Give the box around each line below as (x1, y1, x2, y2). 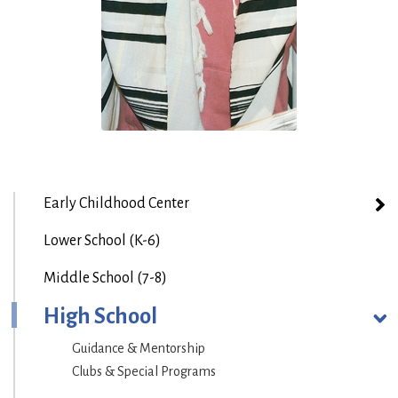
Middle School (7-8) (44, 270, 167, 287)
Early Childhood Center (44, 195, 189, 212)
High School (44, 305, 157, 329)
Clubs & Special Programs (72, 364, 216, 379)
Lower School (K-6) (44, 233, 161, 250)
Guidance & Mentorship (72, 341, 205, 356)
